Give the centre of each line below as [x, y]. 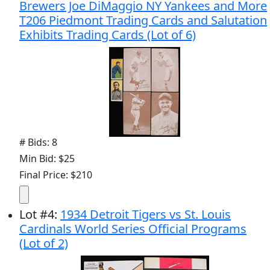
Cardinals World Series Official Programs [133, 228]
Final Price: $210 [56, 174]
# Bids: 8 [38, 142]
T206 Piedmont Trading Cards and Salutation [143, 20]
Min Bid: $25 [47, 158]
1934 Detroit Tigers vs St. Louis [146, 214]
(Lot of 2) [44, 243]
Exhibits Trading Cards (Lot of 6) [108, 34]
